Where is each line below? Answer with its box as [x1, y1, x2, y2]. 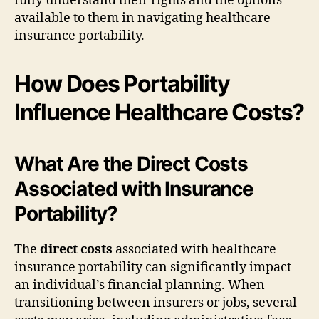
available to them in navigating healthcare [14, 9, 271, 26]
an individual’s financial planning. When [14, 276, 265, 293]
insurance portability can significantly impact [14, 258, 291, 276]
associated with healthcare [113, 241, 276, 258]
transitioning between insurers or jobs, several [14, 294, 297, 311]
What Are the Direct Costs [14, 151, 248, 176]
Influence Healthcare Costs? [14, 98, 305, 126]
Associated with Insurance [14, 176, 253, 201]
